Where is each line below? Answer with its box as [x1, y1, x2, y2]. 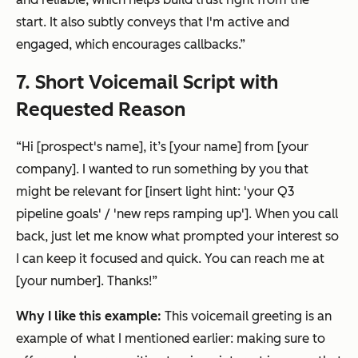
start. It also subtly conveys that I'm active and [16, 14, 289, 30]
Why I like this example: [16, 308, 165, 324]
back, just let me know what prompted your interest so [16, 229, 339, 245]
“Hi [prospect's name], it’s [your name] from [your [16, 139, 308, 155]
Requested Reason [16, 97, 185, 121]
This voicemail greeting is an [165, 308, 332, 324]
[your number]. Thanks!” [16, 273, 157, 289]
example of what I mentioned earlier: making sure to [16, 331, 325, 347]
